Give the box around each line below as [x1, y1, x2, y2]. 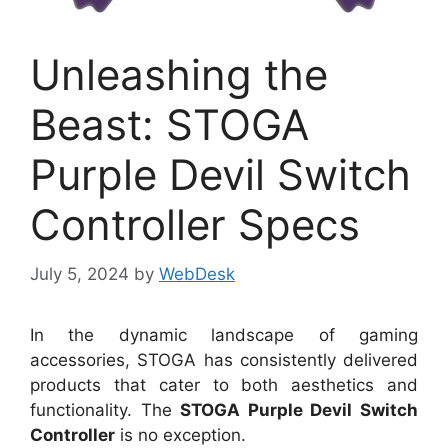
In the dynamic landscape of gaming [30, 324, 418, 345]
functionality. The [30, 399, 181, 420]
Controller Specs [30, 199, 360, 251]
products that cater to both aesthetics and [30, 374, 418, 395]
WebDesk [159, 263, 235, 284]
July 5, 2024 [30, 263, 129, 284]
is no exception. [115, 424, 246, 445]
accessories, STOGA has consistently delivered [30, 349, 418, 370]
